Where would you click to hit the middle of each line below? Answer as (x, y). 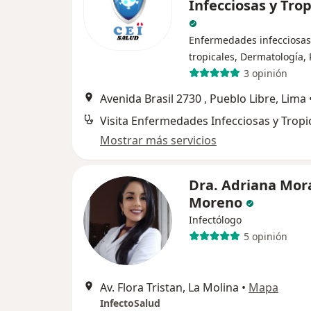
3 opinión (265, 73)
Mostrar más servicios (158, 141)
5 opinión (265, 236)
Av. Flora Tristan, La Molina (169, 288)
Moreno (216, 203)
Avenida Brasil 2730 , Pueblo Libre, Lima (203, 99)
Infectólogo (215, 220)
